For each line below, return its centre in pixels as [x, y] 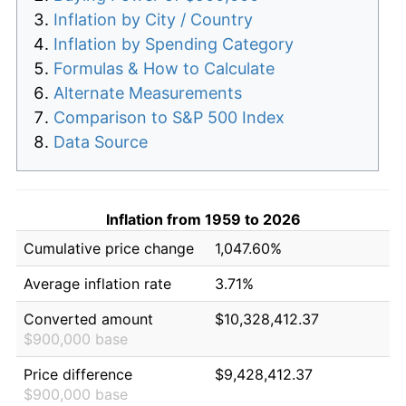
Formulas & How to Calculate [164, 68]
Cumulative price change [109, 248]
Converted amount [88, 319]
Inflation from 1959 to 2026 [203, 219]
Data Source [101, 141]
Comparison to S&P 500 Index [169, 117]
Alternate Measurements [148, 92]
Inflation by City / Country [153, 19]
